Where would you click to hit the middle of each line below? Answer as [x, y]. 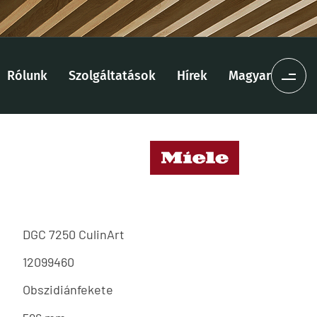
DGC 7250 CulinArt [74, 234]
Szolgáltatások [112, 76]
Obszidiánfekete [68, 290]
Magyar [250, 76]
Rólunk [27, 76]
